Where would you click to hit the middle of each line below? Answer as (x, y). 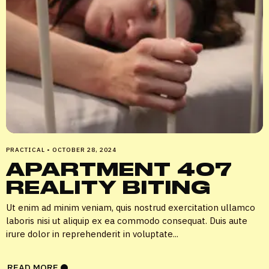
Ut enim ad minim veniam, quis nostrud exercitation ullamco (131, 207)
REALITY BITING (108, 187)
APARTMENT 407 (119, 169)
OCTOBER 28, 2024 (84, 150)
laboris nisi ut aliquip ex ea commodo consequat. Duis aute (127, 220)
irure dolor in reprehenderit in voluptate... (92, 234)
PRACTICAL (26, 150)
